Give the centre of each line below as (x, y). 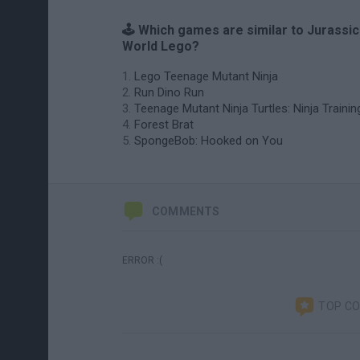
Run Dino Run (169, 92)
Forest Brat (164, 125)
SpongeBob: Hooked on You (209, 141)
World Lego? (161, 46)
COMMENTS (186, 211)
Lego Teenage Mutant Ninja (206, 76)
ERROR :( (142, 260)
